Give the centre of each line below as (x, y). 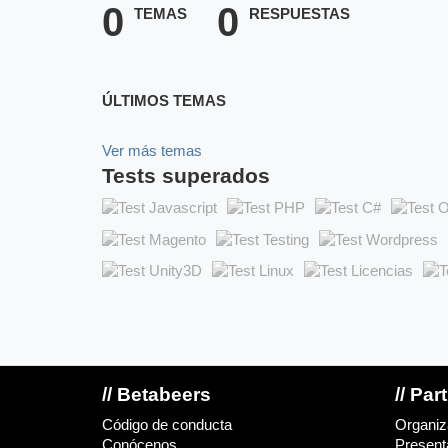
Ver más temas (152, 151)
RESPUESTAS (299, 14)
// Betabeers (156, 394)
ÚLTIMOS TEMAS (164, 101)
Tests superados (186, 176)
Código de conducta (167, 424)
